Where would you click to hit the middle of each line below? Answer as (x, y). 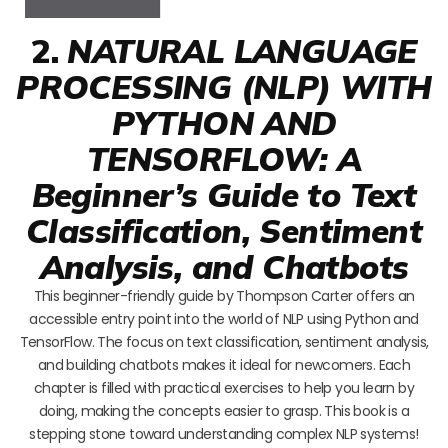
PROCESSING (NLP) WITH (224, 86)
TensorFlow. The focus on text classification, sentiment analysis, (224, 341)
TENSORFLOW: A (224, 158)
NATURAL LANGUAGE (242, 50)
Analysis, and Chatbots (224, 266)
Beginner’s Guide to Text (224, 194)
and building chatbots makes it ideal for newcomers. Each (224, 364)
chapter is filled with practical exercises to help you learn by (224, 387)
